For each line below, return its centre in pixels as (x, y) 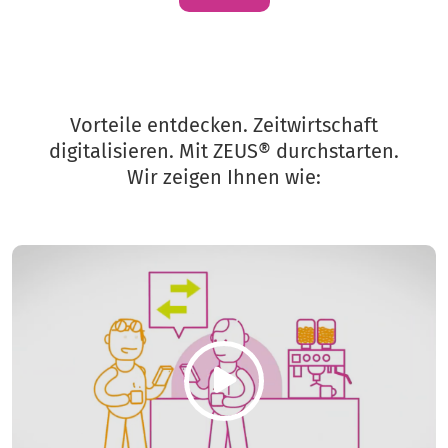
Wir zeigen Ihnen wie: (224, 177)
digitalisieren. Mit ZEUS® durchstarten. (224, 151)
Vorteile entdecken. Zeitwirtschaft (224, 125)
